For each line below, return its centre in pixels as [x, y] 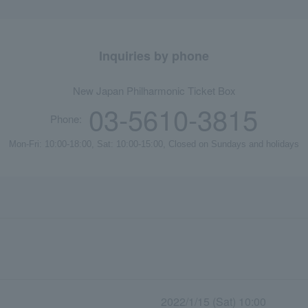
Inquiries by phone [154, 56]
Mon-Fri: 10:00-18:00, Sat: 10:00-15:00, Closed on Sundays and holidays [154, 144]
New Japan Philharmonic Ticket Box [154, 91]
